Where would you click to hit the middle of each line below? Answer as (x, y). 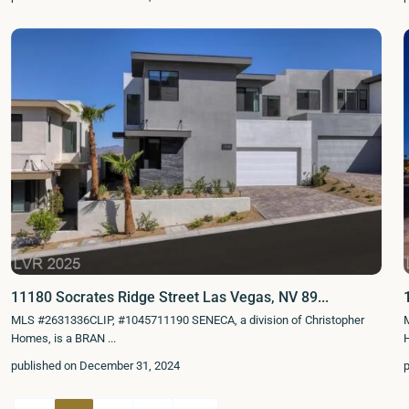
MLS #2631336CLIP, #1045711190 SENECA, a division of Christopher (188, 320)
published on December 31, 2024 (95, 366)
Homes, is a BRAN (59, 339)
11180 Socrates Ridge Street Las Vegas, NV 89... (170, 298)
